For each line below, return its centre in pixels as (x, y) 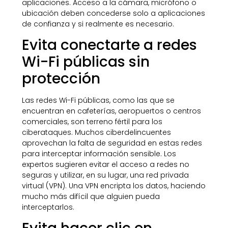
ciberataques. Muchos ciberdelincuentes (96, 132)
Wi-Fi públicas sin (85, 62)
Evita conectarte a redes (109, 45)
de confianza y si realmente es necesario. (98, 24)
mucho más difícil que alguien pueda (91, 196)
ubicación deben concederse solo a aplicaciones (113, 13)
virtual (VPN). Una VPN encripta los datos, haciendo (113, 186)
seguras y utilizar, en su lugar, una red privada (105, 175)
